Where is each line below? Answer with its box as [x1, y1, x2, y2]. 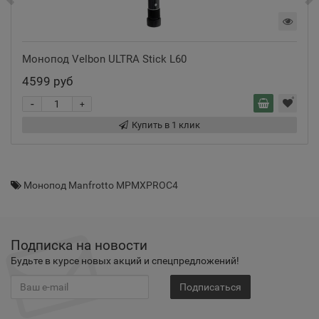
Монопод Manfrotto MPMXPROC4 [23, 179, 178, 191]
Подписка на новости [11, 237, 147, 253]
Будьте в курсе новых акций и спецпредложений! [11, 255, 239, 266]
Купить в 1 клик [132, 120, 200, 130]
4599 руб [22, 74, 73, 88]
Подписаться [179, 281, 241, 293]
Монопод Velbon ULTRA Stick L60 [22, 53, 187, 66]
